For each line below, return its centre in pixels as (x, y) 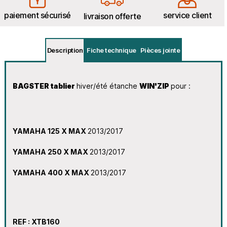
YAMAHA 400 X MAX (51, 172)
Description (65, 50)
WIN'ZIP (155, 86)
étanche (124, 86)
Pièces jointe (160, 50)
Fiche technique (111, 50)
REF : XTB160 (36, 221)
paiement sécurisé (37, 15)
